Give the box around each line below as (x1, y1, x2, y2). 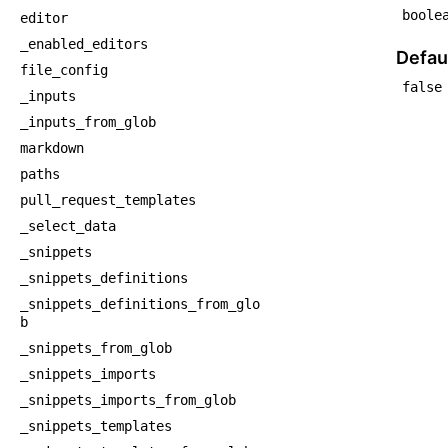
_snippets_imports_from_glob (20, 392, 236, 408)
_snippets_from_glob (20, 340, 172, 356)
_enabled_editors (20, 36, 148, 52)
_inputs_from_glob (20, 114, 156, 130)
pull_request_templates (20, 192, 196, 208)
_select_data (20, 218, 116, 234)
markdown (20, 140, 84, 156)
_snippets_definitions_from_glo (20, 296, 260, 312)
